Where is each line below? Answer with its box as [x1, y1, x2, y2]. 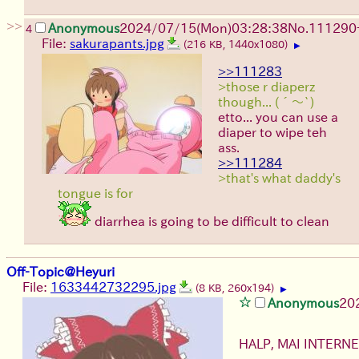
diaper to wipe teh [218, 125, 327, 139]
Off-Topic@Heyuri [6, 264, 115, 278]
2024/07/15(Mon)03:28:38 [119, 21, 288, 34]
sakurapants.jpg [70, 36, 164, 50]
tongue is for [58, 186, 133, 200]
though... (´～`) [218, 95, 314, 108]
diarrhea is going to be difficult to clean [91, 214, 329, 228]
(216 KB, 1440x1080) [184, 38, 291, 50]
